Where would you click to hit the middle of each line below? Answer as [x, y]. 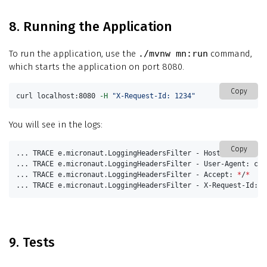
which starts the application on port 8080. [97, 67]
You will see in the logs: [56, 124]
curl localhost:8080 [58, 96]
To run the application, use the [74, 54]
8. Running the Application [91, 27]
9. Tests [32, 243]
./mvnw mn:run [173, 54]
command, [230, 54]
